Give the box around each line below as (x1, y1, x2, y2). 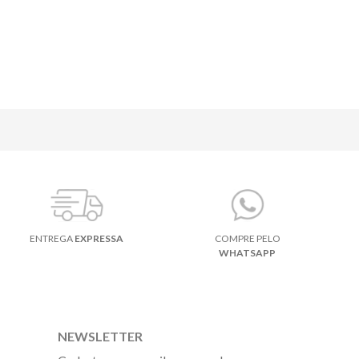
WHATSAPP (219, 247, 276, 259)
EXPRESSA (75, 232, 124, 244)
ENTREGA (30, 232, 75, 244)
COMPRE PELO (214, 232, 280, 244)
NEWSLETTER (58, 329, 143, 344)
